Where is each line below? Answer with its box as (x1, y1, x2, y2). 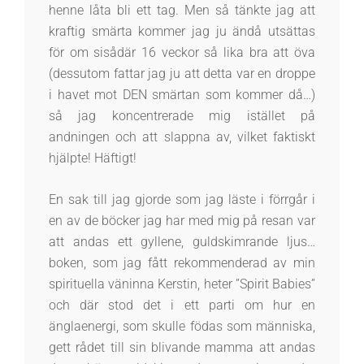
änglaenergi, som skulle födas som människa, (49, 318, 315, 335)
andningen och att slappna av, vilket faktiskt (49, 129, 315, 145)
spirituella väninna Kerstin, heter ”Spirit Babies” (49, 276, 315, 292)
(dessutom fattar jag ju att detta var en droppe (49, 66, 315, 82)
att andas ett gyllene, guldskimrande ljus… (49, 234, 315, 250)
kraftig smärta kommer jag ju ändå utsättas (49, 24, 315, 40)
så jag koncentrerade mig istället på (49, 108, 315, 124)
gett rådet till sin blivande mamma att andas (49, 340, 315, 356)
